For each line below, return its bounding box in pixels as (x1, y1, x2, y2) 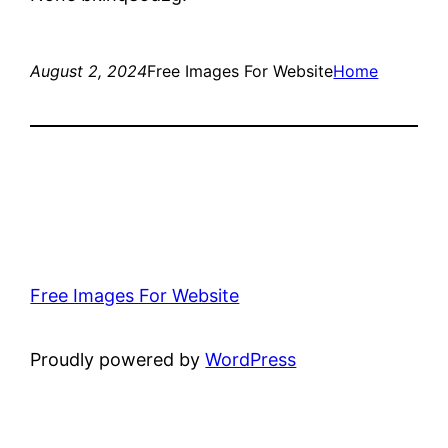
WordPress (205, 348, 297, 370)
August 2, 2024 (30, 60, 148, 81)
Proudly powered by (30, 348, 206, 370)
